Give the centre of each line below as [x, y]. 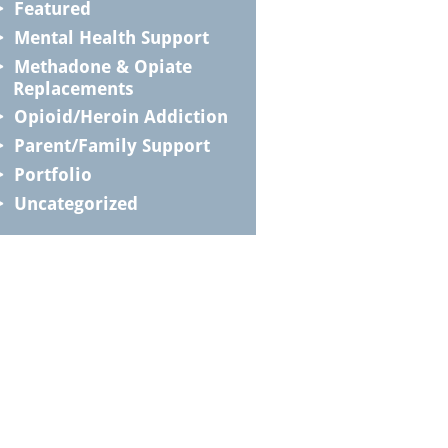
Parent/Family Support [112, 146]
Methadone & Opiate [103, 67]
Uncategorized [76, 204]
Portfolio [53, 175]
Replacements [73, 89]
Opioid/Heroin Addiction [121, 117]
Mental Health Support [111, 38]
